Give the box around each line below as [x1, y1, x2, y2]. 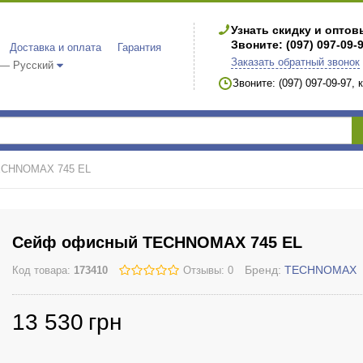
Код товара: [12, 264, 74, 276]
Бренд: [245, 263, 284, 276]
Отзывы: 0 [183, 265, 233, 276]
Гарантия [117, 42, 161, 53]
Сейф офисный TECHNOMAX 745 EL [12, 233, 302, 251]
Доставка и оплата [10, 42, 101, 53]
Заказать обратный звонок [230, 57, 360, 68]
